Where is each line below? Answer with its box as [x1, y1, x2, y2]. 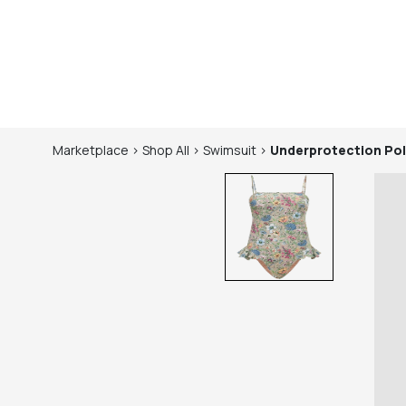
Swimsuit [203, 141, 256, 159]
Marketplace [53, 141, 129, 159]
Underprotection [270, 141, 382, 159]
